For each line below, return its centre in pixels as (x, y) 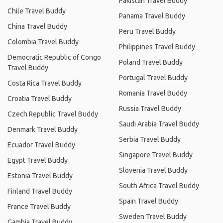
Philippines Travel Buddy (157, 47)
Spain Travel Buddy (149, 201)
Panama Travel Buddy (152, 16)
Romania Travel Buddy (153, 93)
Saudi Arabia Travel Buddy (159, 124)
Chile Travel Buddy (37, 11)
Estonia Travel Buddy (40, 176)
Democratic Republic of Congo (54, 57)
